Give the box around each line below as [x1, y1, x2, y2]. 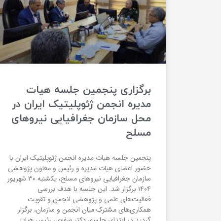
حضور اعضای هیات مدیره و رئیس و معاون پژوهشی [8, 163, 151, 174]
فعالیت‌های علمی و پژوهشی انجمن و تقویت [28, 194, 151, 205]
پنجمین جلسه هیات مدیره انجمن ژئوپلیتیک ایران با [9, 152, 151, 164]
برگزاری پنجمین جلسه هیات [26, 83, 151, 98]
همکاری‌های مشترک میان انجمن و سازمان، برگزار [18, 204, 151, 216]
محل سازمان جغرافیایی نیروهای [11, 111, 151, 127]
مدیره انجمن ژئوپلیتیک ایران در [12, 97, 151, 112]
